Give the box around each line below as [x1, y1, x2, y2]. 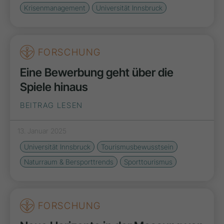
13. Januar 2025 [17, 126, 66, 135]
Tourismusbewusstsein [101, 142, 173, 151]
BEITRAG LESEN [20, 100, 83, 110]
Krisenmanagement [24, 3, 85, 12]
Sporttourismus [124, 157, 172, 166]
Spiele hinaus [20, 79, 88, 94]
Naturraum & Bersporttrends [24, 157, 113, 166]
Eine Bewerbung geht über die [20, 65, 173, 79]
